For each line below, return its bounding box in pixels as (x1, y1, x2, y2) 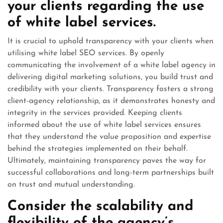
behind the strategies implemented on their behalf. (7, 145, 188, 153)
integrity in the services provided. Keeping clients (7, 109, 182, 117)
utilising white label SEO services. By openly (7, 49, 164, 57)
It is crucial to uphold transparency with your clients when (7, 37, 214, 45)
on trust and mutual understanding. (7, 181, 135, 189)
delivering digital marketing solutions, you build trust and (7, 73, 213, 81)
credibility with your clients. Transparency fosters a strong (7, 85, 214, 93)
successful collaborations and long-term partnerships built (7, 169, 214, 177)
